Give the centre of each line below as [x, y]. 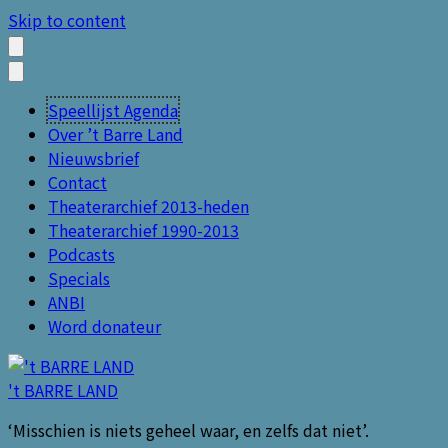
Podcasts [81, 254]
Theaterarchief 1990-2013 [143, 230]
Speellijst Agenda [113, 110]
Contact [77, 182]
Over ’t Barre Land [115, 134]
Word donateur [104, 326]
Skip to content [67, 20]
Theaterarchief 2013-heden [148, 206]
